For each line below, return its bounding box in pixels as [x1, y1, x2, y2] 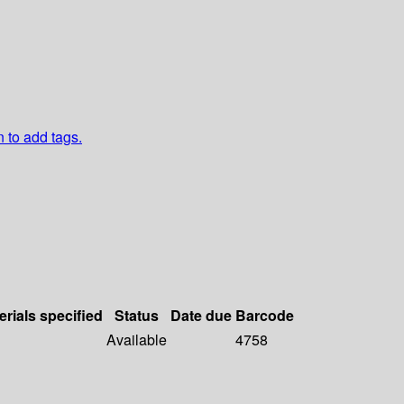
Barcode [235, 305, 294, 326]
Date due [170, 305, 232, 326]
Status [115, 305, 159, 326]
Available [106, 329, 167, 351]
